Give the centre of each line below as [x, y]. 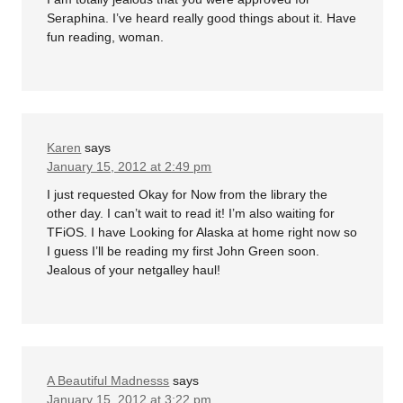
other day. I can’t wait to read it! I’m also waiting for [191, 214]
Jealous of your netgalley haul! [134, 270]
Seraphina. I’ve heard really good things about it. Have [202, 18]
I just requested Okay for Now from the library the [188, 195]
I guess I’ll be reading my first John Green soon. [184, 251]
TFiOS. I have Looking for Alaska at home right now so [202, 233]
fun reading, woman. [106, 36]
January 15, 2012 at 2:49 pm [130, 166]
